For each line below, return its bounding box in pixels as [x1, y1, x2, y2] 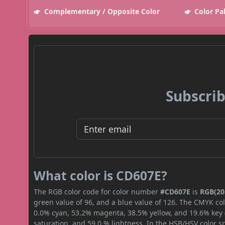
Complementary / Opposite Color [42, 6, 160, 16]
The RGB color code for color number [34, 186, 161, 196]
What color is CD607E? [34, 167, 168, 184]
